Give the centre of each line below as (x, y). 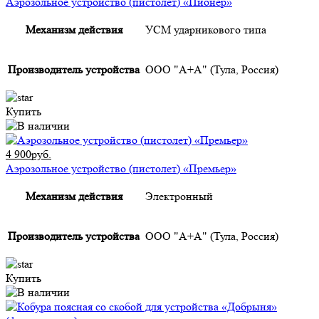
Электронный (179, 197)
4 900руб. (28, 155)
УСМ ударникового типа (206, 30)
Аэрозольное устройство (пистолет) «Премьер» (121, 169)
